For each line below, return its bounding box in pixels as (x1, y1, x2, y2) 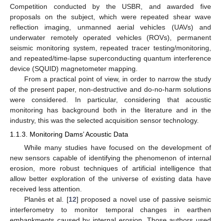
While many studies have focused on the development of (24, 144, 211, 152)
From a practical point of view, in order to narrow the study (24, 74, 211, 83)
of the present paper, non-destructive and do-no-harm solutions (10, 85, 211, 93)
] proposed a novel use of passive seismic (76, 195, 212, 204)
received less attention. (10, 185, 82, 193)
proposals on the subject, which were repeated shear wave (10, 12, 211, 21)
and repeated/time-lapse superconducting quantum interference (10, 54, 211, 62)
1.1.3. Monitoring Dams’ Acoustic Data (10, 130, 128, 139)
